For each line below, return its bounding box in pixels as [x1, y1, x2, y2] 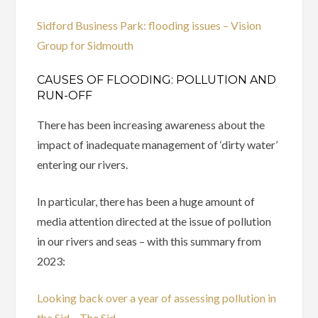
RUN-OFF [37, 89, 93, 103]
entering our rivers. [37, 158, 128, 172]
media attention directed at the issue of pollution [37, 214, 272, 229]
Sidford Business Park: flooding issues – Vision [37, 18, 262, 33]
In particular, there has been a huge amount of [37, 194, 256, 209]
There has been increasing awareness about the [37, 118, 265, 132]
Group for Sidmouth [37, 38, 134, 53]
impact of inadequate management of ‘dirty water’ [37, 138, 278, 152]
